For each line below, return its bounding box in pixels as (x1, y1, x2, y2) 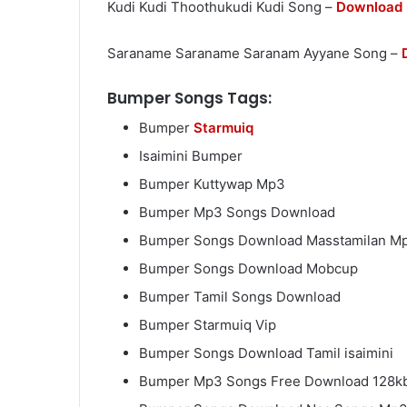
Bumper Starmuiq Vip (139, 316, 276, 334)
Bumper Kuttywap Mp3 (139, 175, 285, 194)
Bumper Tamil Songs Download (139, 288, 341, 306)
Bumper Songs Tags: (107, 86, 272, 109)
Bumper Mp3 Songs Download (139, 203, 335, 222)
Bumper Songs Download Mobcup (139, 260, 358, 278)
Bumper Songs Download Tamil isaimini (139, 344, 393, 362)
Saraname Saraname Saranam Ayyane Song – (107, 44, 402, 62)
